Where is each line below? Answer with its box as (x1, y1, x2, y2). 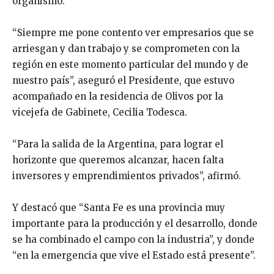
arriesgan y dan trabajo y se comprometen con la (12, 43, 240, 55)
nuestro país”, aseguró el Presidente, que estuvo (12, 75, 234, 87)
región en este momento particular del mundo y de (12, 59, 248, 71)
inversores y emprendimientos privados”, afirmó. (12, 170, 241, 182)
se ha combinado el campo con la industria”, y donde (12, 234, 254, 246)
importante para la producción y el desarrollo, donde (12, 218, 257, 230)
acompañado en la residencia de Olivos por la (12, 91, 223, 103)
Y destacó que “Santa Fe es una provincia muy (12, 202, 225, 214)
